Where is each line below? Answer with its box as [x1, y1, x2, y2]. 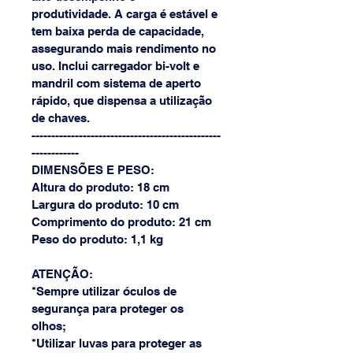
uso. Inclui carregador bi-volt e [32, 58, 203, 72]
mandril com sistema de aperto [32, 76, 204, 90]
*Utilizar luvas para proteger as [32, 336, 205, 350]
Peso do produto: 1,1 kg [32, 232, 163, 246]
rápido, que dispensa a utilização [32, 93, 215, 107]
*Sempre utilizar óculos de [32, 284, 180, 298]
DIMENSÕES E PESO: [32, 162, 154, 176]
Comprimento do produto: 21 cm [32, 214, 211, 229]
